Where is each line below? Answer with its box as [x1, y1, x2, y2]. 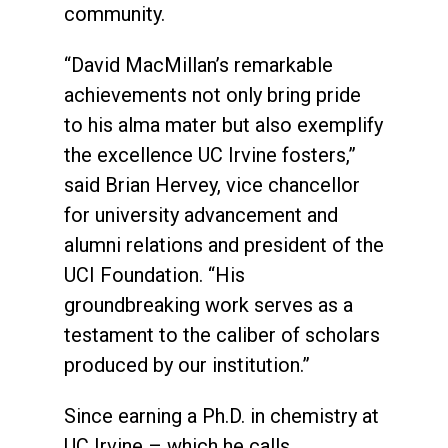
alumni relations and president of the [64, 232, 384, 257]
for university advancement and [64, 202, 338, 227]
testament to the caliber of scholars [64, 322, 380, 347]
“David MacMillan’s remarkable [64, 52, 333, 77]
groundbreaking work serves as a [64, 292, 353, 317]
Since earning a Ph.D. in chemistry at [64, 403, 379, 428]
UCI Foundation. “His [64, 262, 245, 287]
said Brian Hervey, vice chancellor [64, 172, 360, 197]
